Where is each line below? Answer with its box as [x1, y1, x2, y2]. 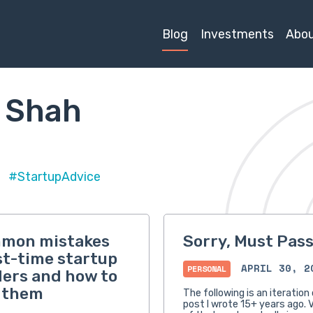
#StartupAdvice [8, 169, 101, 184]
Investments [200, 26, 274, 41]
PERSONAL [187, 263, 226, 275]
